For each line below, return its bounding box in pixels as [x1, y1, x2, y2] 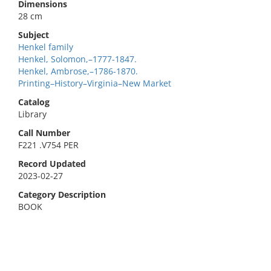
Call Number [18, 127, 70, 139]
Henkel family [18, 41, 73, 53]
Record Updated [18, 158, 86, 169]
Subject [18, 29, 49, 41]
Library [18, 108, 47, 120]
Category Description [18, 189, 106, 200]
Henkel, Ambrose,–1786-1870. [18, 65, 138, 77]
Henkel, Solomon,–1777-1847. [18, 53, 137, 65]
